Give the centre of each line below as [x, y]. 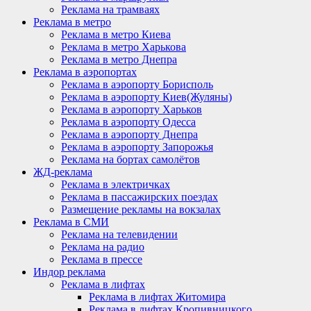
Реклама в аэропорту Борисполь [137, 84]
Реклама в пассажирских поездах [140, 196]
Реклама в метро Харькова [124, 47]
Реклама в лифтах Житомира [157, 296]
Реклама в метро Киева [116, 34]
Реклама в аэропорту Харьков [132, 109]
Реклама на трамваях [110, 9]
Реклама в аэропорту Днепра [129, 134]
